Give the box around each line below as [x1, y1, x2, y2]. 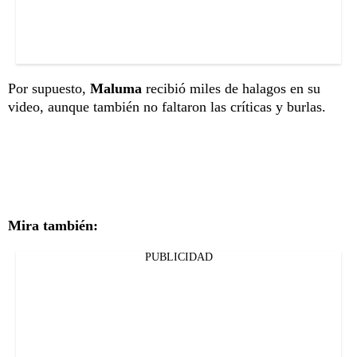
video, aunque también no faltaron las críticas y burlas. [8, 98, 334, 115]
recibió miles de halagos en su [142, 80, 320, 96]
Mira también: [8, 217, 98, 233]
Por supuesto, [8, 80, 90, 96]
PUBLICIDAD [144, 250, 213, 263]
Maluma [90, 80, 142, 96]
